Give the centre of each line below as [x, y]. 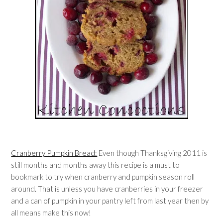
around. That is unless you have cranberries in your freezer [107, 189]
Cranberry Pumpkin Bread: [54, 153]
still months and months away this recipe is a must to [96, 165]
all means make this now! [51, 213]
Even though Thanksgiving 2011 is [152, 153]
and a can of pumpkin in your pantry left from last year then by [110, 201]
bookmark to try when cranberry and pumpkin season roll [103, 177]
